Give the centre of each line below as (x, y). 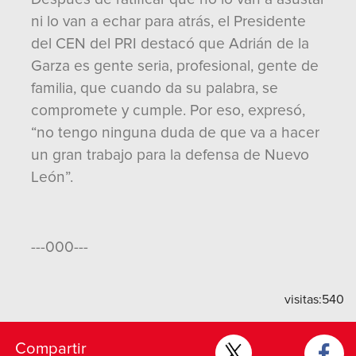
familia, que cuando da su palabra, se (155, 88)
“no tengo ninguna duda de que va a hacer (175, 133)
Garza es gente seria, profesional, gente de (175, 66)
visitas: (303, 300)
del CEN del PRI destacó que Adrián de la (170, 44)
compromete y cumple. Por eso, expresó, (168, 110)
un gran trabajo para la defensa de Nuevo (170, 155)
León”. (52, 177)
